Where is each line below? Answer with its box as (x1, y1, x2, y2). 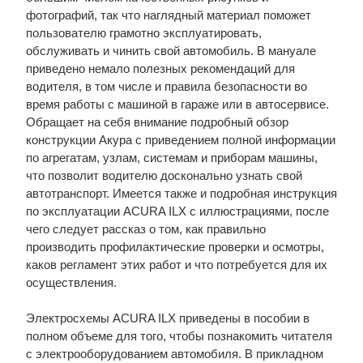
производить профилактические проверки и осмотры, (25, 240, 324, 254)
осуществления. (25, 275, 117, 289)
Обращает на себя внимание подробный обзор (25, 115, 288, 129)
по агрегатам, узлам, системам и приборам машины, (25, 151, 318, 164)
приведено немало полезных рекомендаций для (25, 62, 295, 75)
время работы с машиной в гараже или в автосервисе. (25, 97, 329, 111)
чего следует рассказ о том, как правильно (25, 222, 266, 236)
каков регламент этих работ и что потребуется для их (25, 258, 327, 271)
